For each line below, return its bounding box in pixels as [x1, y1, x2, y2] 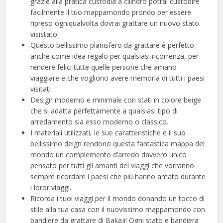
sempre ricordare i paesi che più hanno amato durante [30, 171, 206, 181]
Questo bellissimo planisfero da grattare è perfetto [30, 40, 195, 50]
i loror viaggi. [30, 182, 72, 192]
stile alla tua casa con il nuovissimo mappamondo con [30, 204, 206, 214]
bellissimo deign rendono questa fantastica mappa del [30, 138, 205, 148]
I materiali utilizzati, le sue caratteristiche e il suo [30, 127, 186, 137]
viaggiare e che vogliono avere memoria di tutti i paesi [30, 73, 205, 83]
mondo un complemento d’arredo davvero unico [30, 149, 187, 159]
